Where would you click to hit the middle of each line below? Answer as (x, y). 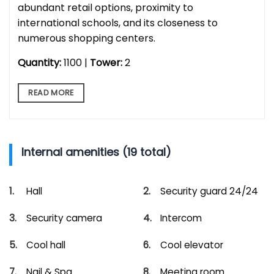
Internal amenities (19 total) (96, 152)
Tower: (106, 62)
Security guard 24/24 (209, 191)
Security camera (64, 218)
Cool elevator (192, 245)
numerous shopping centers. (87, 38)
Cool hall (46, 245)
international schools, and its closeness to (118, 23)
